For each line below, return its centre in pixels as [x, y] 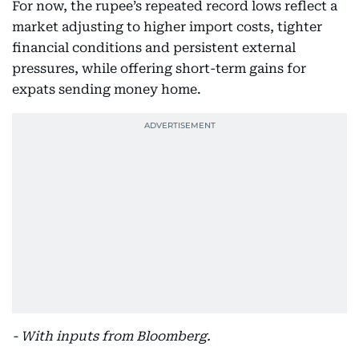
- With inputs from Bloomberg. [111, 336]
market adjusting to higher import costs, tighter [167, 27]
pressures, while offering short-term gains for [159, 69]
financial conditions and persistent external [154, 48]
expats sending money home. [107, 89]
